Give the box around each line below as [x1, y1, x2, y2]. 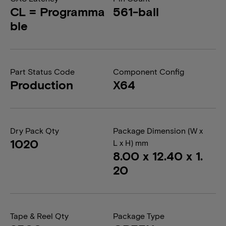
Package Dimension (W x [113, 126, 203, 135]
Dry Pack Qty [10, 126, 59, 135]
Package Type [113, 211, 164, 220]
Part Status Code [10, 67, 75, 76]
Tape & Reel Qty [10, 211, 69, 220]
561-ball [113, 4, 159, 19]
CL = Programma [10, 4, 105, 19]
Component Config [113, 67, 184, 76]
